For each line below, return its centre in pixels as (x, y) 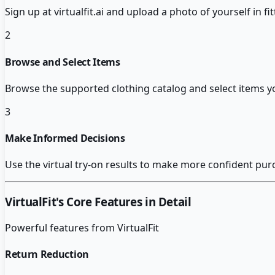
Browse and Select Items (63, 62)
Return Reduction (47, 254)
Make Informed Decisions (65, 138)
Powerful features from (61, 227)
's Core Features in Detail (124, 202)
